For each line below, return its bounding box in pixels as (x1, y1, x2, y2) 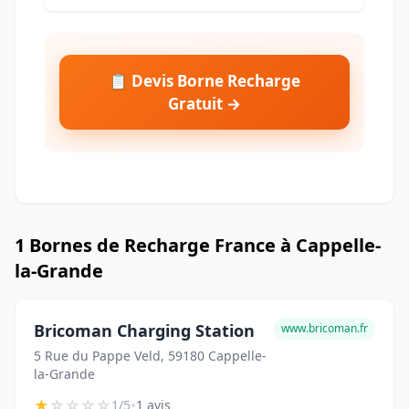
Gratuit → (168, 93, 241, 115)
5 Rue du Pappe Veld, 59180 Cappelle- (34, 347, 267, 365)
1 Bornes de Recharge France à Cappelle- (15, 233, 381, 258)
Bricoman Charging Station (34, 320, 255, 342)
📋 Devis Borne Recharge (109, 70, 300, 92)
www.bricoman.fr (281, 320, 368, 337)
